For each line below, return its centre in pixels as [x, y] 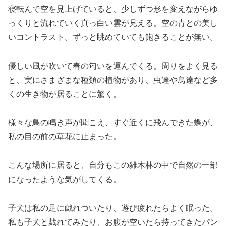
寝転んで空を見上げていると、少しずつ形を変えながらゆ [113, 9]
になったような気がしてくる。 [65, 180]
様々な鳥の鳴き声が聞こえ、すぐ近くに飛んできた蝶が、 [113, 123]
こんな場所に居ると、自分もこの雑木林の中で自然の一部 [113, 165]
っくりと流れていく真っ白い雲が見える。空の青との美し [113, 23]
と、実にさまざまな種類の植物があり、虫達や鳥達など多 [113, 80]
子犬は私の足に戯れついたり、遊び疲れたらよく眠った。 [113, 208]
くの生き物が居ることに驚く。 [65, 94]
